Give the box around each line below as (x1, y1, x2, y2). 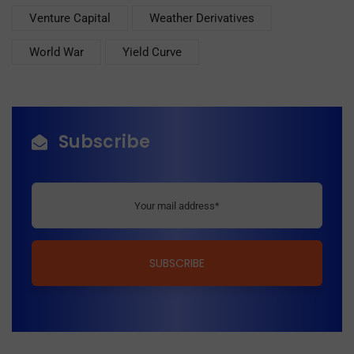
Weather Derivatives (149, 11, 254, 26)
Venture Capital (29, 11, 111, 26)
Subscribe (58, 130, 150, 155)
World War (29, 45, 84, 60)
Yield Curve (122, 45, 182, 60)
